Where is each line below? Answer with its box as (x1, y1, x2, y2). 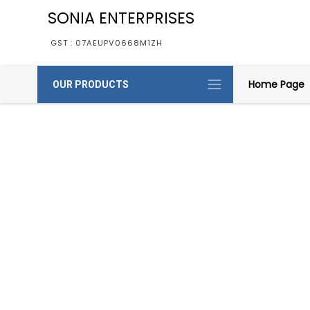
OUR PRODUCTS (52, 79, 129, 90)
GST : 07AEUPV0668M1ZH (50, 37, 163, 48)
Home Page (248, 77, 304, 91)
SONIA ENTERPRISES (47, 7, 194, 29)
